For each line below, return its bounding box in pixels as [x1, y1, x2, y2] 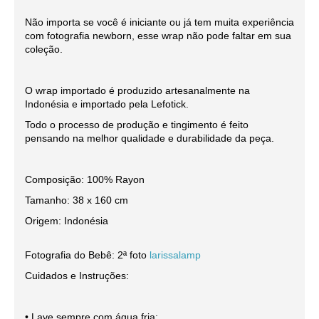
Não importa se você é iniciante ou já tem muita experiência [25, 16, 294, 28]
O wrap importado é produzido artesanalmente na [25, 85, 250, 97]
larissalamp [150, 249, 201, 261]
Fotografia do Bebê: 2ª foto [25, 249, 150, 261]
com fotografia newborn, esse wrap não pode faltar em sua [25, 30, 291, 42]
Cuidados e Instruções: [25, 270, 129, 282]
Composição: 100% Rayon [25, 174, 145, 186]
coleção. [25, 43, 63, 56]
